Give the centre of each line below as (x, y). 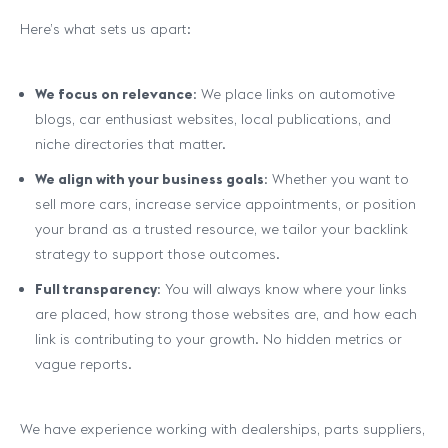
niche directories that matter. (130, 144)
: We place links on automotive (294, 94)
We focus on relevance (114, 94)
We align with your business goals (149, 179)
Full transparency (96, 289)
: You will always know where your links (282, 289)
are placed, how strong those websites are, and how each (226, 314)
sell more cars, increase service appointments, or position (225, 204)
